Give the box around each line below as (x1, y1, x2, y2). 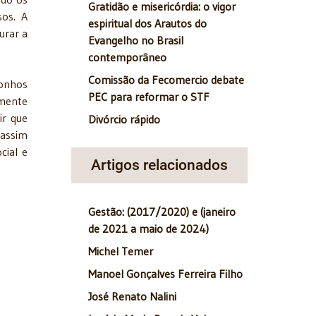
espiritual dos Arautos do (88, 16, 207, 31)
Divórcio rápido (88, 112, 160, 127)
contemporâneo (88, 50, 166, 65)
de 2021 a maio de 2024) (88, 221, 209, 236)
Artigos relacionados (91, 157, 228, 174)
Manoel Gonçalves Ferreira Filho (88, 267, 243, 281)
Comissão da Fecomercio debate (88, 73, 244, 87)
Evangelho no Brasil (88, 33, 183, 48)
